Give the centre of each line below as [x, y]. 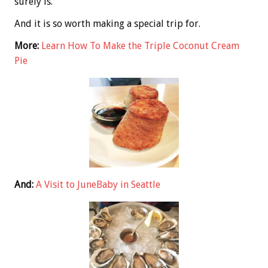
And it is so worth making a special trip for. [107, 24]
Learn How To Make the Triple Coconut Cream [140, 46]
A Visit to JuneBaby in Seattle [98, 185]
